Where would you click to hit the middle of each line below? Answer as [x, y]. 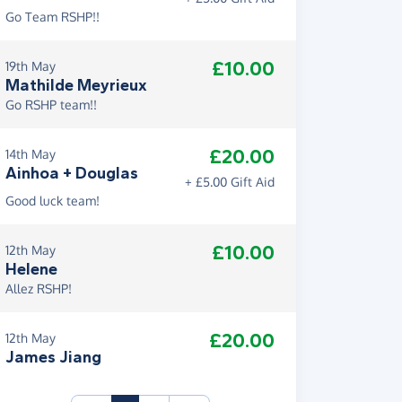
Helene [31, 269]
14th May [31, 154]
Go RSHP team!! [51, 105]
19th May [31, 66]
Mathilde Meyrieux [76, 85]
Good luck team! [52, 201]
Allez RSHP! [39, 288]
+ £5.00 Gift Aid [230, 182]
